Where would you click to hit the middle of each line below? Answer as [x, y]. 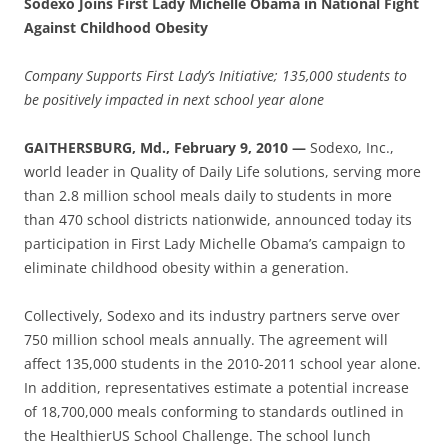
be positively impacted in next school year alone [174, 99]
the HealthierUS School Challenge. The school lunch [197, 435]
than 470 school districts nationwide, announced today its [218, 219]
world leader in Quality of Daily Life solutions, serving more [222, 171]
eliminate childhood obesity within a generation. [186, 267]
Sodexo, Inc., [352, 147]
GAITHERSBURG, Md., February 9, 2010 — [167, 147]
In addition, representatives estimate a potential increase [216, 387]
